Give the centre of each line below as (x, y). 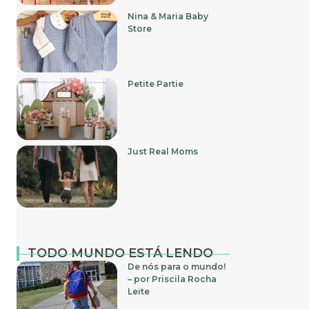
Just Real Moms (163, 151)
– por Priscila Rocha (172, 279)
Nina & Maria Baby (168, 16)
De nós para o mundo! (177, 266)
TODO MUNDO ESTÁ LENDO (120, 253)
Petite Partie (156, 83)
